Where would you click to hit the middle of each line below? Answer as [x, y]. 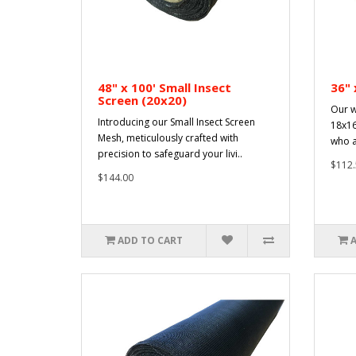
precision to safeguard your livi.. [170, 154]
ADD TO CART [151, 241]
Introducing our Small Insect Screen [176, 122]
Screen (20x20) [142, 101]
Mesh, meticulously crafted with [168, 138]
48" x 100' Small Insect [164, 88]
